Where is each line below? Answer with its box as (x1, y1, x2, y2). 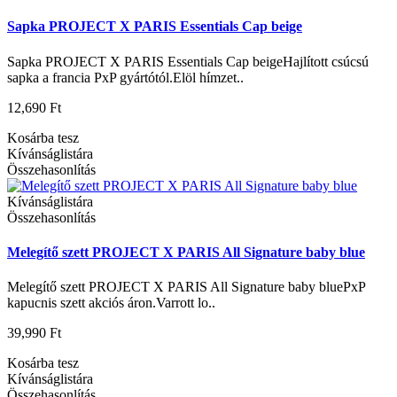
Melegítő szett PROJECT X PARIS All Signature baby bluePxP (7, 279, 365, 295)
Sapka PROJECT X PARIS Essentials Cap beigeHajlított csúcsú (7, 53, 369, 69)
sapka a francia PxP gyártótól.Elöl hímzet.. (7, 69, 244, 85)
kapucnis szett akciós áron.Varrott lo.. (7, 295, 215, 311)
